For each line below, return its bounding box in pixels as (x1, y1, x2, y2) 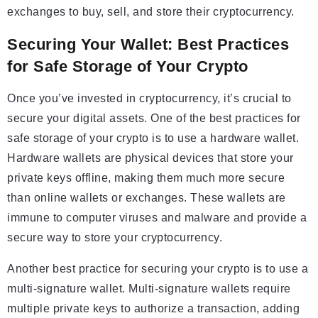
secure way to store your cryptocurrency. (7, 231, 222, 244)
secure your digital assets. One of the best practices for (7, 112, 301, 125)
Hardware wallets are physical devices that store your (7, 152, 294, 165)
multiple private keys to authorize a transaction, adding (7, 302, 300, 315)
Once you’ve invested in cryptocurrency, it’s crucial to (7, 92, 292, 105)
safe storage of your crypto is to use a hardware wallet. (7, 132, 299, 145)
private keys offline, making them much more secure (7, 172, 285, 185)
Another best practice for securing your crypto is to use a (7, 263, 308, 275)
